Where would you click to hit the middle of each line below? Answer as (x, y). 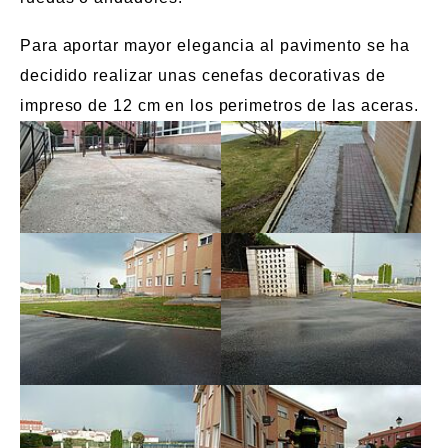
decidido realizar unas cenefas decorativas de (203, 75)
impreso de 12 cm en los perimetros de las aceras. (220, 105)
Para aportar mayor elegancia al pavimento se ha (215, 45)
